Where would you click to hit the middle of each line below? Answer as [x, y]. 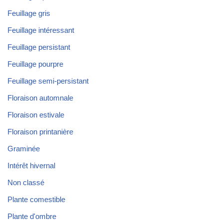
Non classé [26, 183]
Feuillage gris [29, 13]
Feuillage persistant [39, 47]
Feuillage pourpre [35, 64]
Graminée [24, 149]
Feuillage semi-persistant [48, 81]
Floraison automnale [40, 98]
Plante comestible [36, 200]
